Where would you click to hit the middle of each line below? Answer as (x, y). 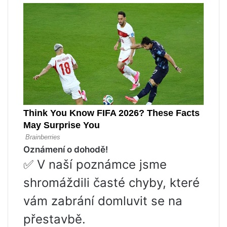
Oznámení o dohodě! (66, 150)
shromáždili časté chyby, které (111, 183)
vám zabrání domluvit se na (103, 201)
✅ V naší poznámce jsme (95, 165)
